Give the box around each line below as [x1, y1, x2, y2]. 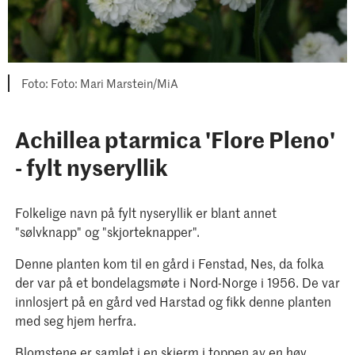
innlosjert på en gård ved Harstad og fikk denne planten [14, 292, 331, 311]
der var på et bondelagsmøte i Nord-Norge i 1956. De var [14, 273, 340, 292]
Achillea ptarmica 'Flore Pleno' [14, 123, 335, 155]
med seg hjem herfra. [14, 311, 139, 330]
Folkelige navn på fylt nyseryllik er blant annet [14, 204, 277, 222]
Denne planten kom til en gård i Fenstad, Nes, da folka [14, 254, 324, 273]
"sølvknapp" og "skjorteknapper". [14, 223, 203, 241]
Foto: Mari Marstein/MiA [51, 75, 178, 92]
